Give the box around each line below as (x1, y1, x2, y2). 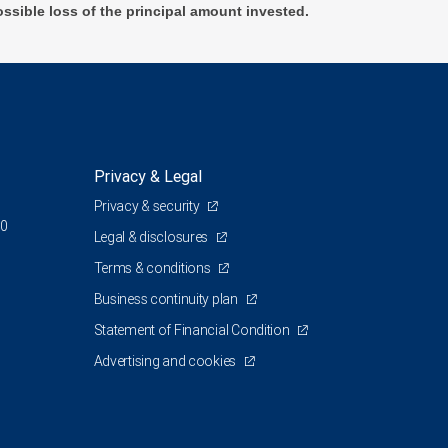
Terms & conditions (93, 259, 214, 278)
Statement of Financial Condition (93, 321, 293, 340)
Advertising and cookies (93, 352, 239, 371)
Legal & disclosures (93, 228, 211, 247)
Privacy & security (93, 197, 203, 216)
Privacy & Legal (93, 166, 202, 187)
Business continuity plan (93, 290, 241, 309)
